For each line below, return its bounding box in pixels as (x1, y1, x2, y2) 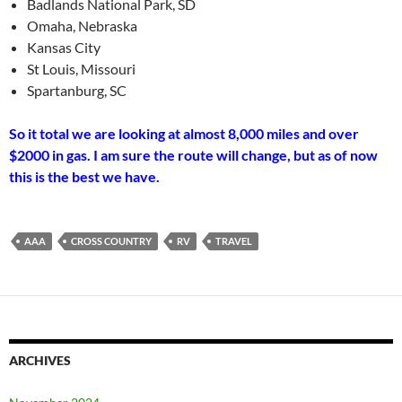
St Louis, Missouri (27, 60, 135, 78)
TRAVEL (215, 235, 252, 248)
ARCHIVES (9, 353, 71, 369)
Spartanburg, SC (27, 82, 127, 100)
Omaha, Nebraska (27, 17, 137, 35)
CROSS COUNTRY (71, 235, 152, 248)
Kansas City (27, 39, 100, 57)
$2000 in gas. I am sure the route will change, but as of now (9, 146, 378, 164)
